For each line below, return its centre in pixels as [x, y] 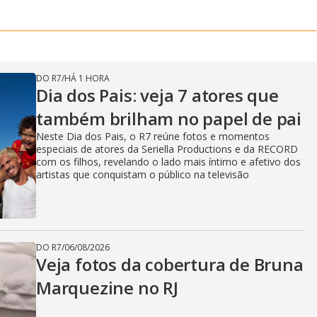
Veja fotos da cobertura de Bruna [170, 264]
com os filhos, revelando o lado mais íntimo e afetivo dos [168, 162]
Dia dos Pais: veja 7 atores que [157, 95]
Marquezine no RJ [107, 288]
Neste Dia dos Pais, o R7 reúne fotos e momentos [153, 136]
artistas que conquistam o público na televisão [143, 174]
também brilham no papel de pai [169, 119]
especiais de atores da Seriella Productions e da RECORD [167, 149]
